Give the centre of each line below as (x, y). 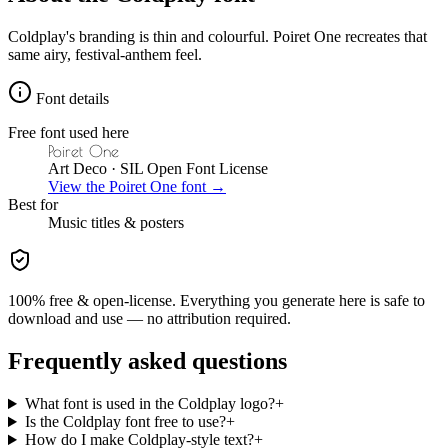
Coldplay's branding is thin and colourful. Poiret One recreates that (217, 37)
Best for (33, 205)
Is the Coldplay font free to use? (125, 422)
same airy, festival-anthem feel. (105, 55)
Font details (70, 99)
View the (78, 187)
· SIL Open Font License (187, 169)
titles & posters (135, 223)
